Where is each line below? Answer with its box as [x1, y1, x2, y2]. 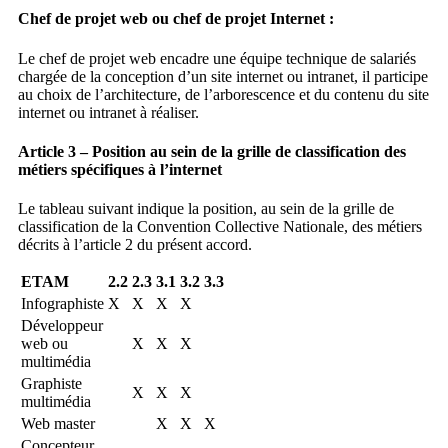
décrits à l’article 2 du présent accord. [17, 236, 252, 254]
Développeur [20, 317, 103, 335]
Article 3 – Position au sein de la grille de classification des [17, 142, 406, 160]
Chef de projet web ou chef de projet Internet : [17, 10, 334, 28]
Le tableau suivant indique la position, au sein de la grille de [17, 200, 394, 218]
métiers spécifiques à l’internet [17, 160, 222, 178]
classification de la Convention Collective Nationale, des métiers [17, 218, 422, 236]
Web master [20, 415, 95, 433]
